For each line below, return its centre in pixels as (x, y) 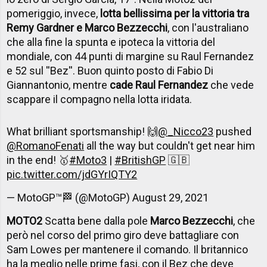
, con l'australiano (208, 28)
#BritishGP (140, 160)
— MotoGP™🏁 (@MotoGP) (70, 198)
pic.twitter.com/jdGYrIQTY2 (72, 175)
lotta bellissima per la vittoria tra (175, 14)
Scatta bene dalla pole (98, 221)
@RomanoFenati (46, 146)
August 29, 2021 (171, 198)
